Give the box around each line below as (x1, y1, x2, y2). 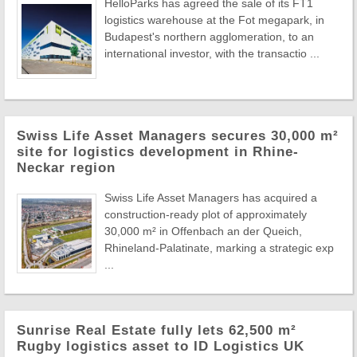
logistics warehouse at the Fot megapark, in (104, 14, 324, 26)
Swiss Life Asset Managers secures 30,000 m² (17, 128, 339, 143)
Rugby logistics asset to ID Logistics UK (17, 339, 304, 354)
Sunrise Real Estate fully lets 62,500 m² (17, 323, 296, 338)
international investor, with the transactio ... (104, 47, 320, 60)
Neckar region (17, 160, 116, 175)
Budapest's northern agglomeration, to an (104, 30, 314, 43)
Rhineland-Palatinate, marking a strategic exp (104, 241, 334, 254)
